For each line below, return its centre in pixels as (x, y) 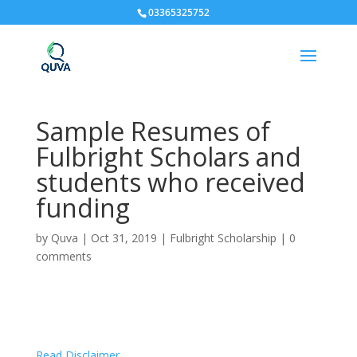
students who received (170, 182)
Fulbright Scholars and (168, 157)
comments (63, 256)
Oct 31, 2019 (124, 238)
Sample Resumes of (153, 131)
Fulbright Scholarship (223, 238)
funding (82, 208)
